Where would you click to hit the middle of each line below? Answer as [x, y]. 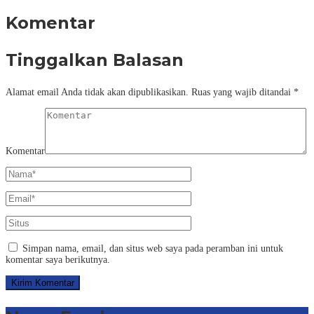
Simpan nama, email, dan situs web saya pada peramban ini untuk [153, 248]
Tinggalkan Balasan [95, 60]
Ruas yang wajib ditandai [243, 92]
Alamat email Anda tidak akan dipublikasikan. [97, 92]
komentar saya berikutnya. [58, 259]
